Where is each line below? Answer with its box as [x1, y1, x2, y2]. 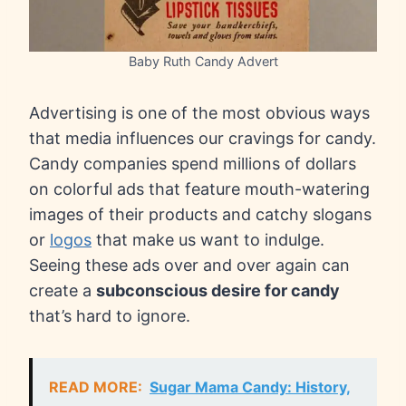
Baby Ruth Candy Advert [128, 53, 278, 70]
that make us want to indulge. [92, 230, 324, 250]
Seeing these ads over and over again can [29, 256, 350, 275]
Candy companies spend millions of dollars [29, 154, 356, 174]
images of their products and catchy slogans [29, 205, 372, 225]
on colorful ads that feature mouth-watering [29, 179, 370, 199]
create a [29, 281, 96, 301]
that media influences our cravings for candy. [29, 129, 376, 149]
